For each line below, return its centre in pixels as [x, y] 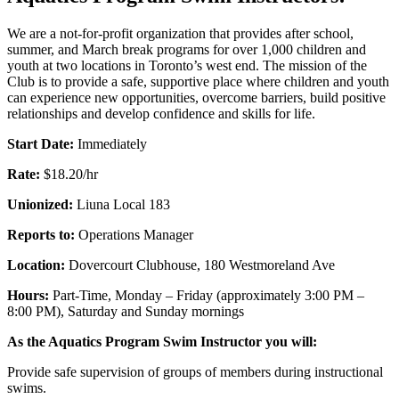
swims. [27, 387]
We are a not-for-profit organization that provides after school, [180, 33]
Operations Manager [134, 234]
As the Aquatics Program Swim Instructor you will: [162, 341]
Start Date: [41, 143]
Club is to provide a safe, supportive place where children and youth [198, 81]
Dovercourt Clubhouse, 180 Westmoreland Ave [200, 265]
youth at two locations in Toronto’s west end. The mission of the [187, 65]
